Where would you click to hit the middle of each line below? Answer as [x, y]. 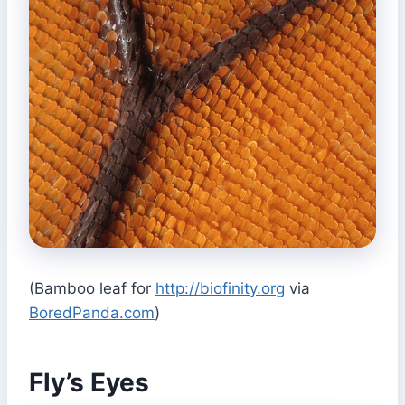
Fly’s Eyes [89, 383]
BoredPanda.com [92, 313]
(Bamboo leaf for [92, 289]
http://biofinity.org [220, 289]
